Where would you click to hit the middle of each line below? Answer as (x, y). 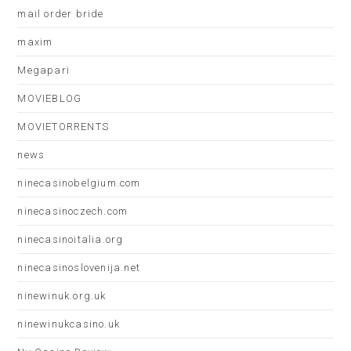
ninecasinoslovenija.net (79, 268)
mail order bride (61, 14)
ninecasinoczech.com (73, 211)
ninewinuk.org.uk (62, 296)
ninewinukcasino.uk (69, 324)
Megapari (44, 70)
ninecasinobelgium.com (79, 183)
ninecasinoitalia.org (71, 239)
